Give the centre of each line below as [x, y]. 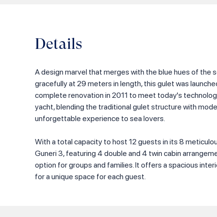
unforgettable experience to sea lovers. [100, 118]
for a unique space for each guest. [90, 176]
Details [59, 44]
